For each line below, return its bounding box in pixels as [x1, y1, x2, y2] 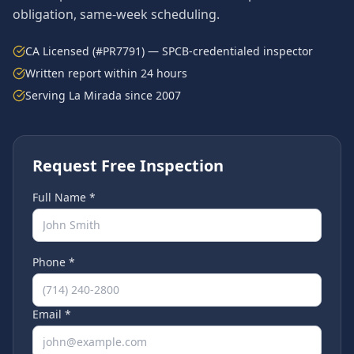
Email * [32, 307, 71, 322]
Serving [25, 88, 69, 103]
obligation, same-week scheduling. [13, 6, 220, 23]
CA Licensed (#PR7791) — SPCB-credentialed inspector [25, 43, 313, 58]
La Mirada [69, 88, 122, 103]
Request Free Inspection [32, 155, 224, 176]
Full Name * [32, 190, 96, 205]
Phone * [32, 254, 75, 269]
